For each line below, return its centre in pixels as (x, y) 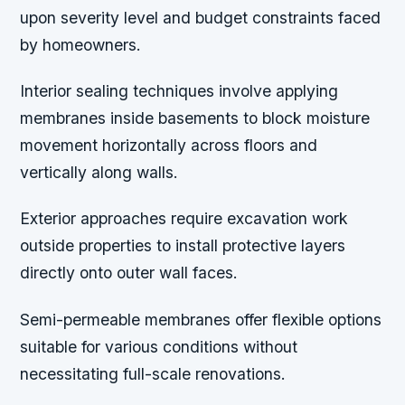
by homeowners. (81, 45)
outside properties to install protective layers (183, 246)
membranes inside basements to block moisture (195, 118)
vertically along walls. (99, 173)
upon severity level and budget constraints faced (201, 18)
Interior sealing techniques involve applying (179, 91)
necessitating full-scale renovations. (153, 373)
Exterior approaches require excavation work (184, 219)
